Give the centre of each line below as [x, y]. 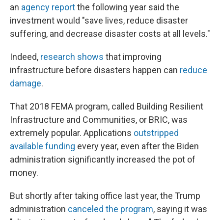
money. [24, 173]
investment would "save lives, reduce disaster [99, 20]
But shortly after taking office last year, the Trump [105, 196]
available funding [42, 146]
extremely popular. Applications [72, 133]
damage [26, 83]
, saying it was [180, 209]
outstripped [156, 133]
